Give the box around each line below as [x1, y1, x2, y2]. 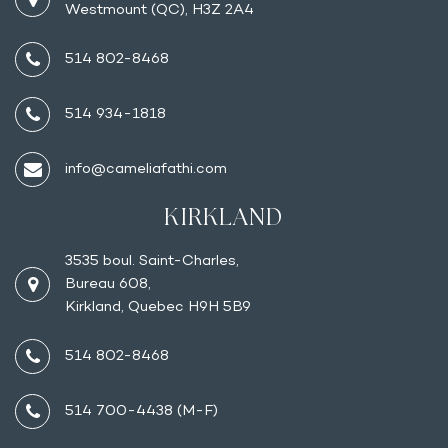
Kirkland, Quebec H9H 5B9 [65, 299, 251, 316]
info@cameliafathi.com [65, 161, 227, 178]
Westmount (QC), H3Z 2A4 [65, 2, 254, 19]
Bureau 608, [65, 276, 151, 293]
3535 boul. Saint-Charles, [65, 253, 239, 270]
